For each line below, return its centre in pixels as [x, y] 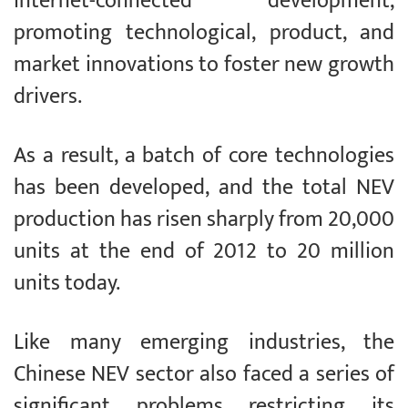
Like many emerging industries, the [204, 343]
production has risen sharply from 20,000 [204, 220]
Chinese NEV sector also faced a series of [204, 375]
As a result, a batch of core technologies [204, 156]
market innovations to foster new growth [204, 65]
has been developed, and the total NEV [204, 188]
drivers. [50, 97]
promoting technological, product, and [204, 33]
